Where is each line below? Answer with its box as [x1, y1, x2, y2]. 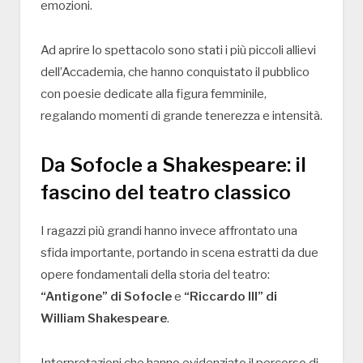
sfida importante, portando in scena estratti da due [41, 245, 318, 260]
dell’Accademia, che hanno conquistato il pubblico [41, 64, 310, 79]
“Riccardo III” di [184, 288, 277, 304]
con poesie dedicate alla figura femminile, [41, 86, 267, 101]
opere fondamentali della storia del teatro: [41, 267, 270, 282]
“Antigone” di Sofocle [41, 288, 172, 304]
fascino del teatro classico [41, 180, 291, 204]
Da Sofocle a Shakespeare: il [41, 152, 306, 177]
